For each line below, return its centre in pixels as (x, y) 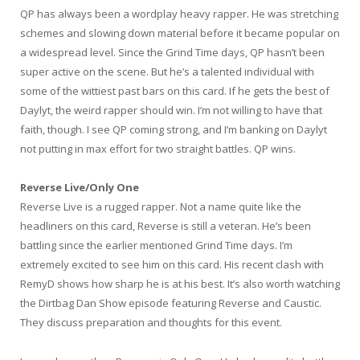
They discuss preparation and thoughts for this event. (151, 323)
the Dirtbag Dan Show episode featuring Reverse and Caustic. (171, 303)
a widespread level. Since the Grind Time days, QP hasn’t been (172, 53)
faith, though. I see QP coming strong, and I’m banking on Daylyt (174, 130)
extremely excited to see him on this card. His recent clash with (172, 265)
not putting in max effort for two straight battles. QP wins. (158, 149)
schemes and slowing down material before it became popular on (180, 33)
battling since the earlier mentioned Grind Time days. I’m (156, 245)
